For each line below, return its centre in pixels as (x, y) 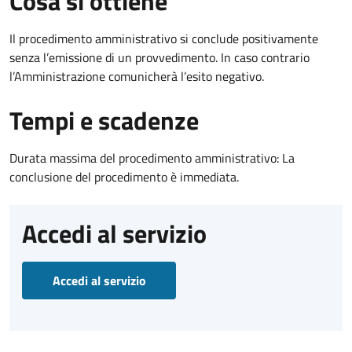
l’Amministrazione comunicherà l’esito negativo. (137, 76)
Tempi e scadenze (104, 120)
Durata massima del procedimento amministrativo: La (152, 158)
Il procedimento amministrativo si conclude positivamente (164, 38)
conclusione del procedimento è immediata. (124, 176)
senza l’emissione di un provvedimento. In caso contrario (159, 57)
